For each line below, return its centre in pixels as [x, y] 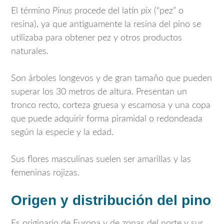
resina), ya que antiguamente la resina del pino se [106, 25]
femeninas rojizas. [45, 173]
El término [32, 11]
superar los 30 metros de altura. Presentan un [99, 92]
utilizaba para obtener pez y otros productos [96, 38]
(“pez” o [167, 11]
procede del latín [106, 11]
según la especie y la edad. [62, 133]
